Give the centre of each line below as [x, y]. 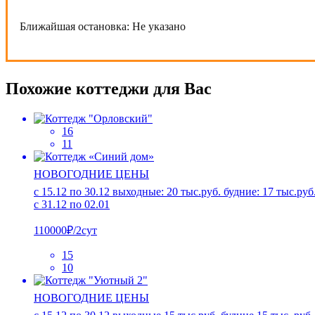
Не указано [159, 26]
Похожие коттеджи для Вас [109, 89]
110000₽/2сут [65, 230]
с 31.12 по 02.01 [72, 204]
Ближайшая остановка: [76, 26]
